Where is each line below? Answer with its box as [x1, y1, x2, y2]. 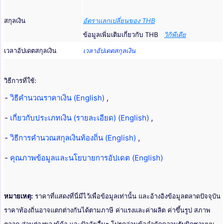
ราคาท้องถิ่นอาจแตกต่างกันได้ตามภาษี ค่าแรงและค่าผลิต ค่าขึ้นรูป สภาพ [4, 206, 210, 214]
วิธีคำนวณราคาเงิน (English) [10, 93, 106, 103]
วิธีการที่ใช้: [4, 76, 36, 85]
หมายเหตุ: [4, 192, 33, 200]
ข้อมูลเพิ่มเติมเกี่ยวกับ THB [83, 30, 164, 39]
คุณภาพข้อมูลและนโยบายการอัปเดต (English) [10, 153, 163, 163]
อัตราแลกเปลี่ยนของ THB [83, 16, 155, 25]
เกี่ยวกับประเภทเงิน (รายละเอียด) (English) [10, 113, 151, 123]
